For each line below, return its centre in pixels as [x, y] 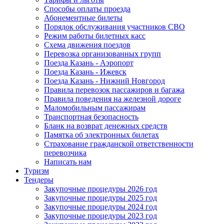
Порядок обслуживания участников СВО [114, 26]
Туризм [36, 170]
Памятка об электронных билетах [101, 134]
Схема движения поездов [87, 44]
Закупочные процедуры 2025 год [100, 197]
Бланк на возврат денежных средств [106, 125]
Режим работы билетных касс [95, 35]
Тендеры [39, 179]
